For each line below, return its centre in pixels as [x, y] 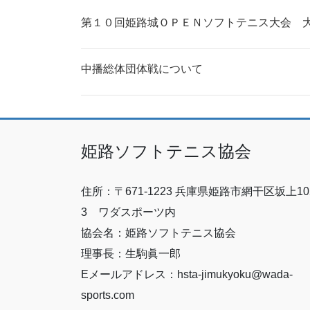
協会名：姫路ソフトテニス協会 [158, 232]
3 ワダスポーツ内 [128, 212]
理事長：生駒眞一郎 [131, 253]
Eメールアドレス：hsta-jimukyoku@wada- [187, 274]
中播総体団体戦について [142, 69]
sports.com [108, 295]
